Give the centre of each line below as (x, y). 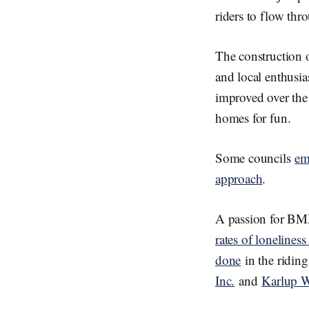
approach (239, 178)
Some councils (255, 157)
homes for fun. (253, 117)
